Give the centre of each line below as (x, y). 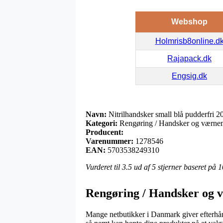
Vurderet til (104, 167)
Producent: (105, 132)
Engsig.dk (189, 76)
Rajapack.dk (189, 58)
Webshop (189, 21)
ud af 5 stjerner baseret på (175, 167)
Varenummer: (110, 141)
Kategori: (102, 123)
